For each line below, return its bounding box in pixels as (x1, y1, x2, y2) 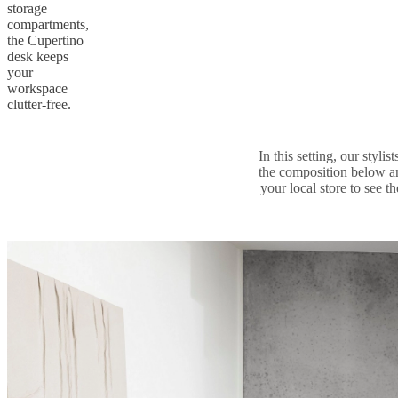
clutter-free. (7, 96, 71, 112)
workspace (7, 80, 68, 96)
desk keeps (7, 48, 68, 64)
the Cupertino (7, 32, 84, 48)
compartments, (7, 16, 89, 32)
